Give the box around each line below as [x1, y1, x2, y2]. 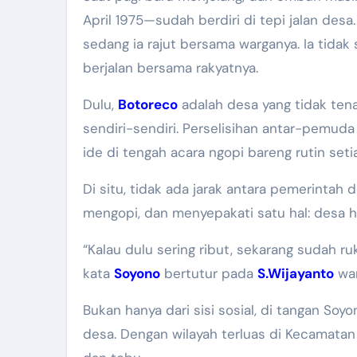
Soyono [114, 264, 160, 282]
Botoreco [118, 95, 178, 113]
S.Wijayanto [257, 264, 334, 282]
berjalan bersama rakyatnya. [83, 58, 258, 76]
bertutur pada [160, 264, 257, 282]
